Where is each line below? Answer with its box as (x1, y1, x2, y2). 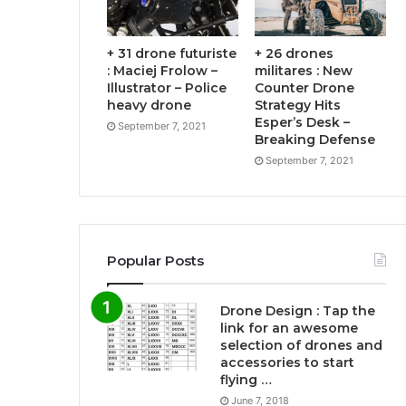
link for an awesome (220, 319, 358, 336)
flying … (220, 371, 272, 388)
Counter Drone (255, 79, 355, 96)
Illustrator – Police (107, 79, 227, 96)
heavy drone (107, 96, 191, 113)
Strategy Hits (255, 96, 342, 113)
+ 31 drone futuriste (107, 44, 237, 62)
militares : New (255, 62, 353, 79)
